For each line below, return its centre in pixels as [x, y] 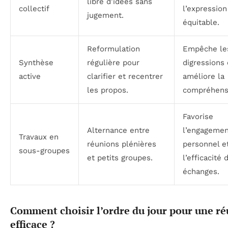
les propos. [108, 90]
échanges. [201, 171]
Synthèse [36, 62]
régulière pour [113, 62]
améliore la [204, 76]
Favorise [198, 116]
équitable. [201, 22]
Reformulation [113, 49]
